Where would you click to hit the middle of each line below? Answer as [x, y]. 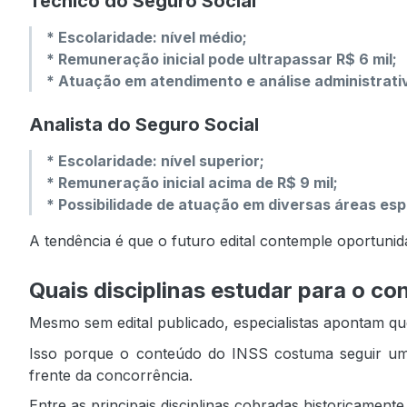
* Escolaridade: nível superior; [155, 160]
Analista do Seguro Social [144, 124]
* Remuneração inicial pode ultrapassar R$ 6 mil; [222, 59]
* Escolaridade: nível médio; [147, 37]
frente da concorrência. [111, 375]
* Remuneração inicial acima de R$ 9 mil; [192, 182]
